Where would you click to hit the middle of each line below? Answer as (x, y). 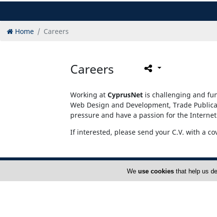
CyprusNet (125, 95)
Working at (89, 95)
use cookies (156, 171)
